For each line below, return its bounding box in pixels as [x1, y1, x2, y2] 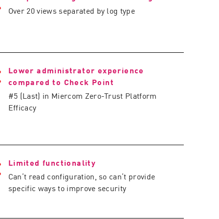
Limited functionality [8, 156, 96, 168]
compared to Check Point [8, 76, 114, 88]
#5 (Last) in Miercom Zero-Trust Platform [8, 89, 157, 101]
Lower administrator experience [8, 64, 144, 76]
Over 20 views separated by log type [8, 4, 135, 16]
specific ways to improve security [8, 182, 127, 194]
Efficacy [8, 101, 37, 113]
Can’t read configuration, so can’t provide [8, 170, 155, 182]
